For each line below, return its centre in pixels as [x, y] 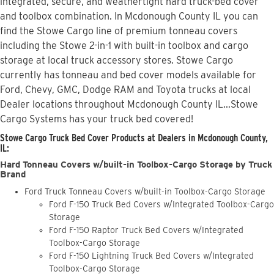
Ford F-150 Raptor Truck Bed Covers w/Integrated [146, 230]
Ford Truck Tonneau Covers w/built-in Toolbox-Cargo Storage [145, 192]
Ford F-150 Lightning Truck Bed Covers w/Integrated [151, 256]
